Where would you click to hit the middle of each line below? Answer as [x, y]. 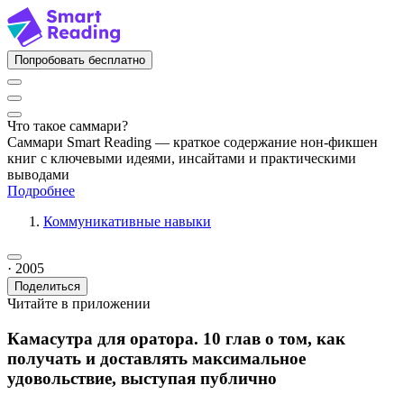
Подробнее [41, 191]
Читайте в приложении [79, 303]
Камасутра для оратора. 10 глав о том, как [176, 338]
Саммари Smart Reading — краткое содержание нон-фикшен [193, 142]
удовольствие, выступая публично [142, 378]
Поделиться [47, 286]
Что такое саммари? [68, 126]
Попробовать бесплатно [80, 60]
